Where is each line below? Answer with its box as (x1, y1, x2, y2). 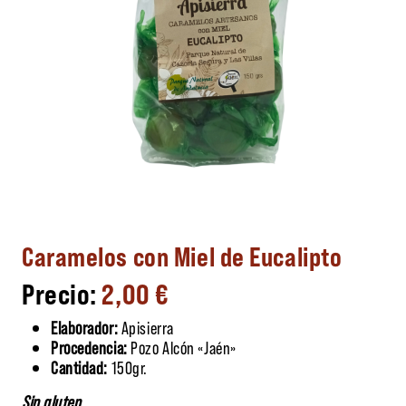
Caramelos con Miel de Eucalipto (22, 238, 343, 272)
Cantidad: (51, 355, 109, 378)
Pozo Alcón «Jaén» (127, 335, 237, 358)
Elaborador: (51, 315, 121, 338)
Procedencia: (51, 335, 128, 358)
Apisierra (121, 315, 174, 338)
